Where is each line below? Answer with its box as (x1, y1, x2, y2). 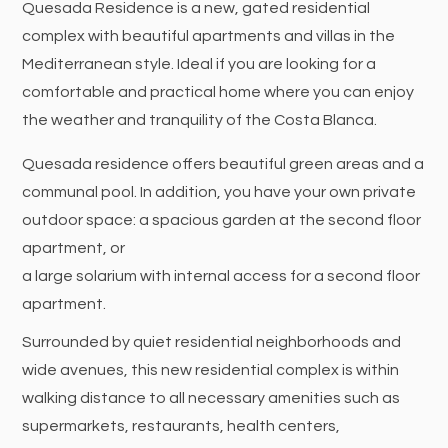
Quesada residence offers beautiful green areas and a (22, 155, 425, 172)
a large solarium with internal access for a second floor (22, 267, 421, 284)
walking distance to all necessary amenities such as (22, 389, 401, 406)
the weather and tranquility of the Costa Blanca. (22, 111, 378, 128)
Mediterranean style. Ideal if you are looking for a (22, 55, 377, 72)
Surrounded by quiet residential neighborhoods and (22, 333, 402, 350)
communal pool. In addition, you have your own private (22, 183, 417, 200)
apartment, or (22, 239, 126, 256)
